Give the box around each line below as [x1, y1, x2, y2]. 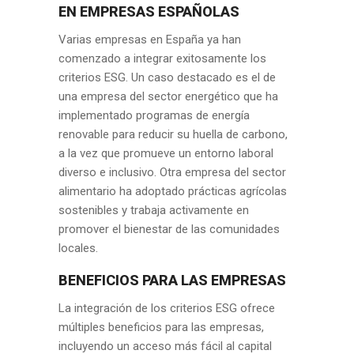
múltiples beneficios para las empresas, [58, 320, 264, 334]
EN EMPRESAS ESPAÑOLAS [58, 3, 239, 20]
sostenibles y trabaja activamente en [58, 203, 249, 217]
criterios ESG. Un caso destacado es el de [58, 70, 276, 85]
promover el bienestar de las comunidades [58, 222, 280, 236]
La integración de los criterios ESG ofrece [58, 301, 275, 315]
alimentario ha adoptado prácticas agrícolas [58, 184, 287, 198]
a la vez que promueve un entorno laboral [58, 146, 273, 160]
